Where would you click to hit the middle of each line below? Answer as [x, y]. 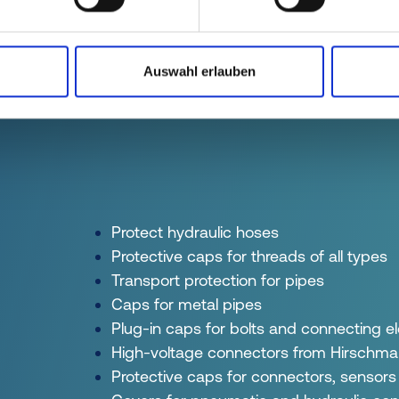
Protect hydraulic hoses [195, 232]
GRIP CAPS [58, 75]
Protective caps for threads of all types [249, 256]
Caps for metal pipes [186, 304]
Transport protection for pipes [217, 280]
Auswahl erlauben [199, 71]
